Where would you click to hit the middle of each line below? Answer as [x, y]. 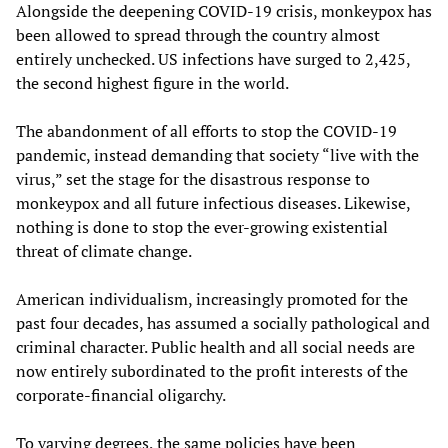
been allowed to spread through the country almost [198, 35]
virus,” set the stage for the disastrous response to [193, 179]
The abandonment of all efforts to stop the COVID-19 [206, 131]
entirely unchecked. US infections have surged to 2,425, [213, 59]
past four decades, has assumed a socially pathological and [223, 323]
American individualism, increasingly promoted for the [212, 299]
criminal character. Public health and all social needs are [215, 347]
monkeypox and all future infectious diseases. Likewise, [213, 203]
